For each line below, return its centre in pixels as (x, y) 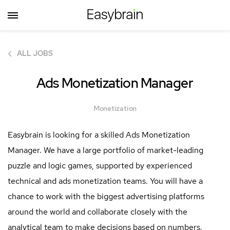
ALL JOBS (35, 53)
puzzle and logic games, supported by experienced (100, 165)
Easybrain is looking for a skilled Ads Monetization (99, 135)
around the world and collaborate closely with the (98, 212)
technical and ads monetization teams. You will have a (105, 181)
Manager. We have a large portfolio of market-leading (106, 150)
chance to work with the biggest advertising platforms (106, 196)
